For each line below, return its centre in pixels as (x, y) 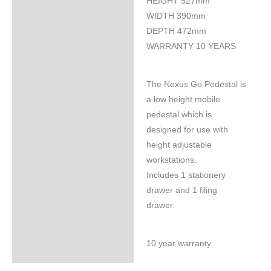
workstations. (171, 160)
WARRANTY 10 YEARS (191, 47)
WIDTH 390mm (176, 16)
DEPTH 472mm (176, 31)
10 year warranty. (179, 243)
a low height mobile (183, 100)
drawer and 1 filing (181, 191)
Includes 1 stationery (186, 175)
